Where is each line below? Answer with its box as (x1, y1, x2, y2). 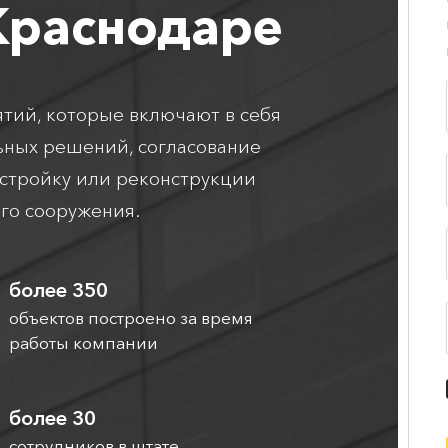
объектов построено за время (8, 307, 253, 329)
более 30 (8, 406, 96, 431)
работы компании (8, 332, 158, 354)
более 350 (8, 278, 108, 303)
